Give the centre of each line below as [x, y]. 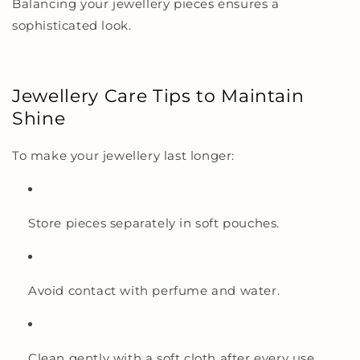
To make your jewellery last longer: [123, 155]
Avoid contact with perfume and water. [154, 290]
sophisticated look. [72, 26]
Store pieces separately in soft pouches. [154, 223]
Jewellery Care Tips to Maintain [158, 96]
